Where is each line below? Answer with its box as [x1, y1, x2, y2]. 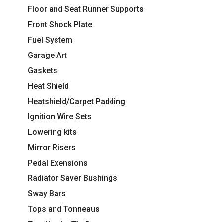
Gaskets [28, 65, 57, 75]
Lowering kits [28, 127, 77, 137]
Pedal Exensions [28, 158, 88, 167]
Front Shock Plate [28, 19, 92, 29]
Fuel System [28, 35, 72, 45]
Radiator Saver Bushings [28, 173, 117, 183]
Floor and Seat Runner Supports [28, 4, 144, 14]
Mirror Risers [28, 142, 76, 152]
